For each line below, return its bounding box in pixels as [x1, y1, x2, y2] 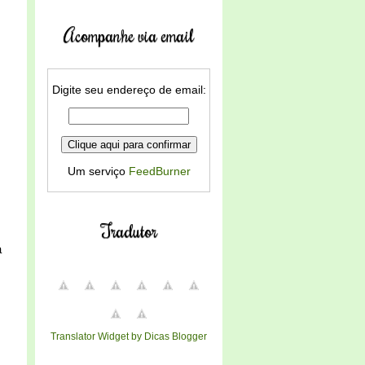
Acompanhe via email [64, 23, 194, 46]
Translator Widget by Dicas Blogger [51, 331, 207, 341]
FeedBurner [128, 165, 191, 178]
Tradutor [100, 218, 157, 242]
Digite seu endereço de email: [51, 83, 206, 96]
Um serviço [67, 165, 129, 178]
